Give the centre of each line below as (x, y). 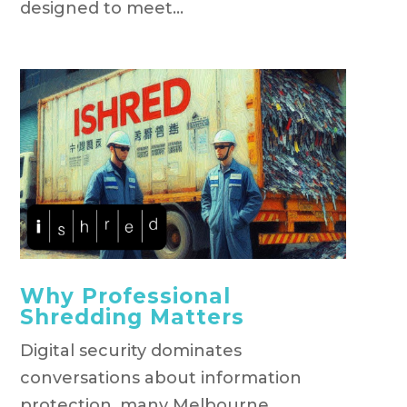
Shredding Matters (132, 317)
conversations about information (160, 377)
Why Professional (125, 296)
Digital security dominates (130, 350)
